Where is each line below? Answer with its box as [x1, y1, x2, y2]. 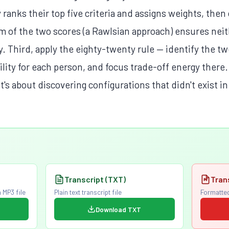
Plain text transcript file [54, 188, 122, 197]
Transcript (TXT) [64, 174, 126, 185]
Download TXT [96, 204, 142, 214]
